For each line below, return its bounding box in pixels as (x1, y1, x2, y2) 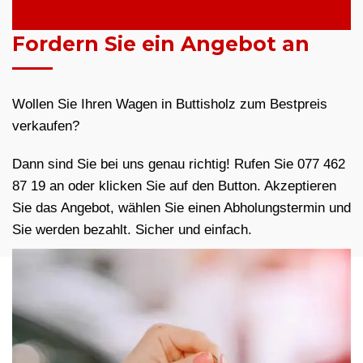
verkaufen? (12, 118, 79, 135)
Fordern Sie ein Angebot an (12, 32, 310, 57)
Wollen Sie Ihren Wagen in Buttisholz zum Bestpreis (12, 96, 327, 113)
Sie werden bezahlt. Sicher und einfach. (12, 222, 252, 238)
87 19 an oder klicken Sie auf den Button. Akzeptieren (12, 178, 336, 194)
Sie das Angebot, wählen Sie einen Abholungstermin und (12, 200, 351, 216)
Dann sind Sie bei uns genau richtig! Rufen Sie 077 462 (12, 156, 345, 173)
